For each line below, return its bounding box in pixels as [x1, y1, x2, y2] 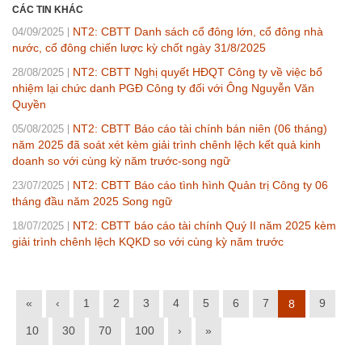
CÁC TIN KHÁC [12, 4, 83, 16]
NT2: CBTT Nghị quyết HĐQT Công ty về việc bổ [73, 65, 322, 79]
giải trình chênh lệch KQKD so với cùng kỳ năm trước [12, 235, 284, 249]
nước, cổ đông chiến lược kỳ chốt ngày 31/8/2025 [12, 41, 266, 55]
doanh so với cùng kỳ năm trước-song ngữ [12, 154, 230, 168]
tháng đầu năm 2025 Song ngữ [12, 195, 172, 208]
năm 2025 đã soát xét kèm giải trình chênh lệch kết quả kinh [12, 138, 321, 152]
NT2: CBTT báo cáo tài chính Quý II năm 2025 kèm [73, 219, 336, 233]
